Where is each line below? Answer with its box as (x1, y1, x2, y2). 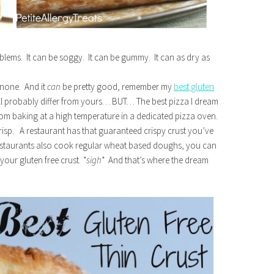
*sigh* (83, 154, 105, 166)
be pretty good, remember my (61, 80, 174, 92)
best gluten (174, 80, 214, 92)
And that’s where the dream (105, 154, 209, 166)
